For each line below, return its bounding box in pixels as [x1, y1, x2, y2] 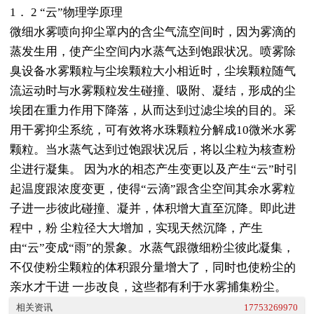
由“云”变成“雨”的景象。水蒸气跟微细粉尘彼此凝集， [10, 240, 294, 254]
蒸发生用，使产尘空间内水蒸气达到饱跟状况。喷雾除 [10, 44, 296, 58]
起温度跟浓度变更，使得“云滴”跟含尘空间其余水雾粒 [10, 182, 295, 196]
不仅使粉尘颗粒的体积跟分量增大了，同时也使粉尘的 [10, 260, 296, 274]
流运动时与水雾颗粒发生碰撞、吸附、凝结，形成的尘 [10, 83, 296, 97]
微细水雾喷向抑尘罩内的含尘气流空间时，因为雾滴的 [10, 25, 296, 39]
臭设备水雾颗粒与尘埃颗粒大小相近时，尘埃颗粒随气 [10, 64, 296, 78]
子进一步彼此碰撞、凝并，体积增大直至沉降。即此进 [10, 201, 296, 215]
